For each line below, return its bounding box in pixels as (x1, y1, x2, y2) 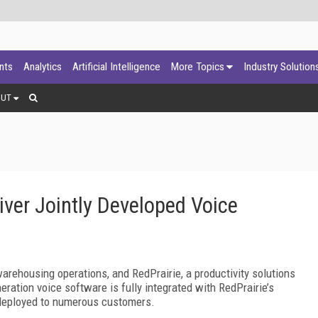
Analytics (23, 60, 62, 73)
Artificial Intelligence (72, 60, 160, 73)
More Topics (171, 60, 224, 73)
